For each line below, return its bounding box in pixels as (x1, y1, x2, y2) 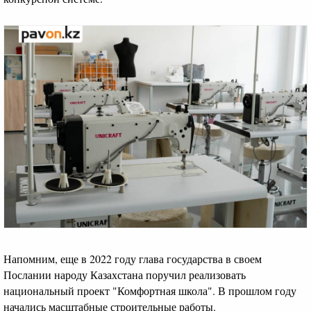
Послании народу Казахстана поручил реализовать (3, 267, 246, 282)
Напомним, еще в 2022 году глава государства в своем (3, 251, 262, 266)
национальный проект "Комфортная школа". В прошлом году (3, 283, 296, 298)
